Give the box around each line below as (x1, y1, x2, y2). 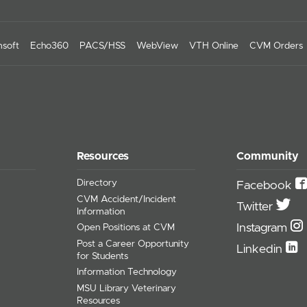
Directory (77, 178, 118, 188)
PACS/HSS (79, 41, 125, 51)
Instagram (236, 222, 291, 235)
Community (236, 150, 299, 162)
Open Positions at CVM (77, 223, 175, 233)
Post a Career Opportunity (77, 238, 190, 249)
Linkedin (236, 243, 286, 256)
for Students (77, 251, 129, 261)
